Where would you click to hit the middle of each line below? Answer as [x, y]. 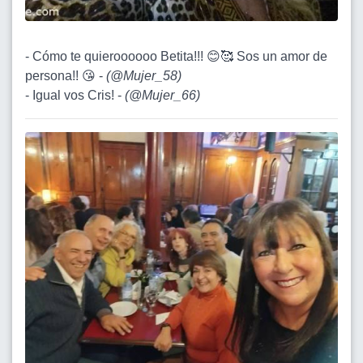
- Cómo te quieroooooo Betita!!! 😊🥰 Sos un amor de [176, 57]
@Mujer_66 [162, 96]
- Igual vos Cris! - [75, 96]
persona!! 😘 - [66, 76]
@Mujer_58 [144, 76]
